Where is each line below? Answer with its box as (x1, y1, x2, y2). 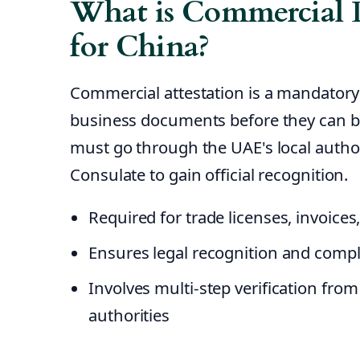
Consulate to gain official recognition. (70, 163, 349, 186)
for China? (70, 27, 210, 67)
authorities (88, 304, 170, 327)
